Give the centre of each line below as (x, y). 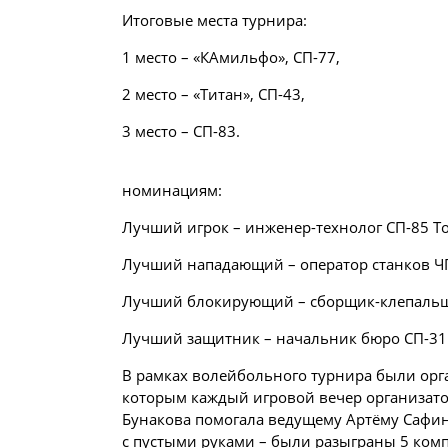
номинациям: (172, 190)
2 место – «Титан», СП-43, (213, 94)
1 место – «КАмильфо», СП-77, (231, 57)
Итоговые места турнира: (214, 20)
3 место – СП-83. (181, 131)
